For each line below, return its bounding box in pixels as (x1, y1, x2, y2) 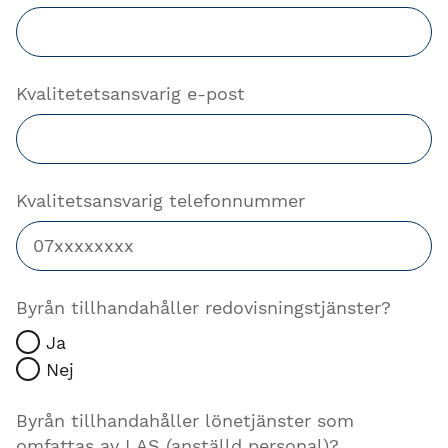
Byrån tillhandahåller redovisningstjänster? (16, 296, 391, 318)
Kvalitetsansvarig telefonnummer (16, 189, 305, 211)
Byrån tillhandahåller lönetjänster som (16, 409, 354, 431)
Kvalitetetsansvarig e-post (16, 82, 245, 104)
